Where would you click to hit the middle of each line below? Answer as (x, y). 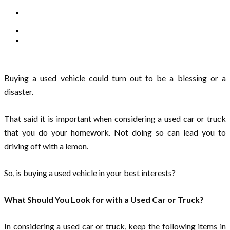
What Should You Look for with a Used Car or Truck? (104, 200)
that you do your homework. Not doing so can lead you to (115, 132)
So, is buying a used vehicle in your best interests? (90, 173)
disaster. (19, 92)
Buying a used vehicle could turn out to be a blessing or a (115, 78)
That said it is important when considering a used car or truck (115, 119)
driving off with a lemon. (46, 146)
